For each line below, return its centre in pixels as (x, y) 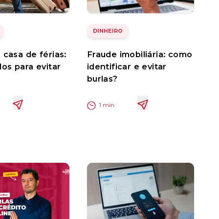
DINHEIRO (108, 31)
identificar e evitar (127, 67)
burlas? (102, 79)
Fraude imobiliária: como (140, 55)
